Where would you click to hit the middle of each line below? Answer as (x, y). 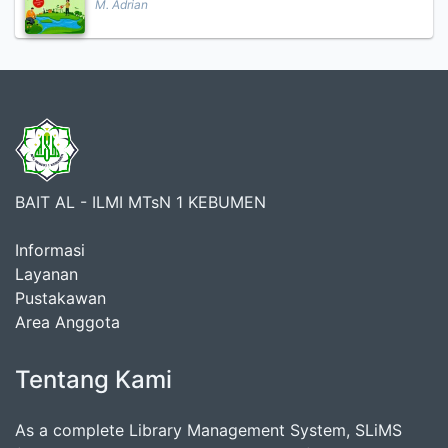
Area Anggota (67, 322)
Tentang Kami (93, 379)
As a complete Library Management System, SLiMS (208, 430)
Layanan (46, 274)
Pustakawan (60, 298)
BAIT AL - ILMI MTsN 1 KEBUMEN (140, 202)
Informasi (50, 250)
